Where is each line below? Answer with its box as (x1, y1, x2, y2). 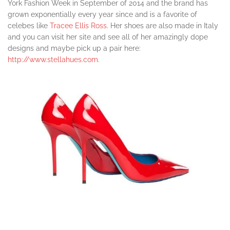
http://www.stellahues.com (8, 55, 98, 64)
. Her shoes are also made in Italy (107, 22, 218, 30)
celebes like (8, 22, 50, 30)
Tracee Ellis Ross (50, 22, 107, 30)
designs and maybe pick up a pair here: (8, 44, 141, 53)
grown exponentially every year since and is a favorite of (8, 10, 197, 19)
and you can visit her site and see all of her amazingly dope (8, 33, 208, 42)
